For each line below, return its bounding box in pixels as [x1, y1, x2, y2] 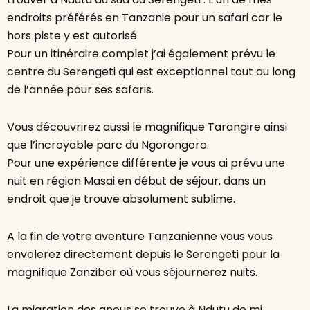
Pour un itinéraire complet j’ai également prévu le [7, 46, 275, 62]
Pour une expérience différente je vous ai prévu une [7, 155, 285, 172]
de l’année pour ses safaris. [7, 82, 154, 98]
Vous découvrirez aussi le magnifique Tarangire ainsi [7, 119, 287, 136]
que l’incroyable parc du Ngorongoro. [7, 137, 209, 154]
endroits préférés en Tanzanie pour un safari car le [7, 10, 282, 26]
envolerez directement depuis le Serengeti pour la [7, 246, 280, 263]
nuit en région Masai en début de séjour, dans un [7, 173, 266, 190]
